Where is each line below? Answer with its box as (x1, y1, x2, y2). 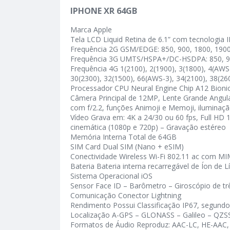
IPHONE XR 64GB (70, 5, 137, 16)
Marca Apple (70, 25, 112, 35)
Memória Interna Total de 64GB (70, 132, 177, 142)
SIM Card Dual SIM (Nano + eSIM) (70, 142, 184, 152)
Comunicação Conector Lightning (70, 190, 181, 201)
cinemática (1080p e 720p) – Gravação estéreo (70, 122, 226, 132)
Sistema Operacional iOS (70, 171, 152, 181)
